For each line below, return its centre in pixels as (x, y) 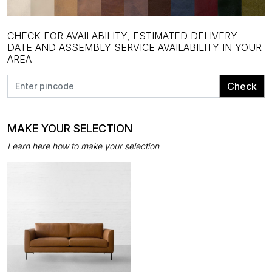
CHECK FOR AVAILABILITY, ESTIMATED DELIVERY (122, 36)
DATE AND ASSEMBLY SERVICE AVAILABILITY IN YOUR (134, 47)
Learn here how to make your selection (83, 146)
